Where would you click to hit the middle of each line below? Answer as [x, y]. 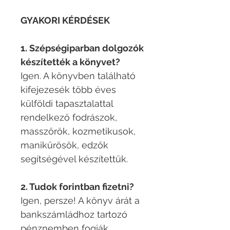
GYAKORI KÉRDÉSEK [65, 21]
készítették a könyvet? [70, 62]
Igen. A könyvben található [78, 76]
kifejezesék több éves [68, 90]
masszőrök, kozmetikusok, [78, 131]
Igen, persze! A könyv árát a [80, 201]
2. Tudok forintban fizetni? [77, 187]
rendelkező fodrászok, [69, 118]
